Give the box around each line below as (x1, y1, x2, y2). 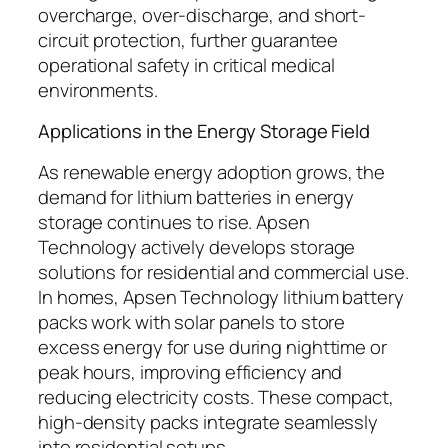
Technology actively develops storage (38, 233, 356, 260)
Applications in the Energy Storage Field (38, 118, 370, 145)
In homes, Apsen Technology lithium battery (38, 283, 404, 310)
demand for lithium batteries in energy (38, 183, 355, 210)
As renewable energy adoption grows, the (38, 158, 386, 185)
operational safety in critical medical (38, 51, 336, 78)
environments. (38, 76, 158, 103)
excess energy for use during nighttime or (38, 333, 387, 360)
